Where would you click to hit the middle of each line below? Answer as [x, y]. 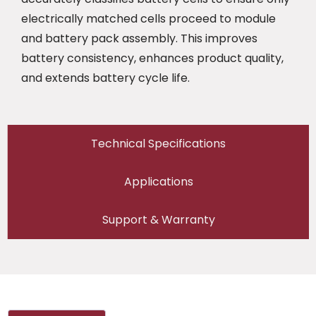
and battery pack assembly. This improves [139, 38]
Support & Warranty [158, 220]
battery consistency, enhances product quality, [152, 58]
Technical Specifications [158, 144]
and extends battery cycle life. [105, 78]
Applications [158, 182]
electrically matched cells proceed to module [148, 19]
